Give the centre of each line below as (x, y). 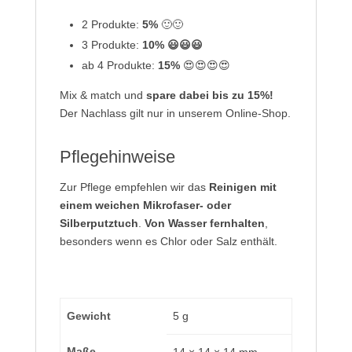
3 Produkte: (112, 44)
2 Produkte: (112, 24)
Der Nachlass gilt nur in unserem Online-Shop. (175, 113)
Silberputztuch (99, 224)
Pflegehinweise (117, 156)
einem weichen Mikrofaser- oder (145, 205)
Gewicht (89, 316)
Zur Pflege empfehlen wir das (134, 187)
